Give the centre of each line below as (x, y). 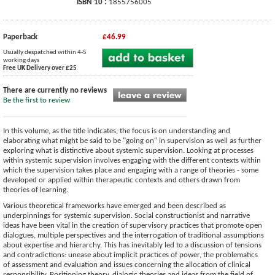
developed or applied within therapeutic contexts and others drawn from (122, 180)
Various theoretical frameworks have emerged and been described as (114, 206)
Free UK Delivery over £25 (40, 68)
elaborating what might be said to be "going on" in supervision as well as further (132, 141)
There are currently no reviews (55, 90)
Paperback (20, 37)
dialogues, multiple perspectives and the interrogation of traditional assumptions (134, 235)
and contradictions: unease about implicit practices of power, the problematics (130, 255)
